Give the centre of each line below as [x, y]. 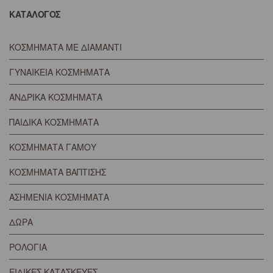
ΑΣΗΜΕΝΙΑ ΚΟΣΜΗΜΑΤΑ [59, 197]
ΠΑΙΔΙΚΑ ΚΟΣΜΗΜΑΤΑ [54, 122]
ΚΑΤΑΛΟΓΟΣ [35, 14]
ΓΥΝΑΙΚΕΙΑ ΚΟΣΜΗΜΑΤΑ [59, 72]
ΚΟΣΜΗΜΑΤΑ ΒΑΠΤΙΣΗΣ [58, 172]
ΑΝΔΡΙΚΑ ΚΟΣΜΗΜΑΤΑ [56, 97]
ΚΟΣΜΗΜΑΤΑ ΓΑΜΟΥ [53, 147]
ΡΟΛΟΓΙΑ [28, 247]
